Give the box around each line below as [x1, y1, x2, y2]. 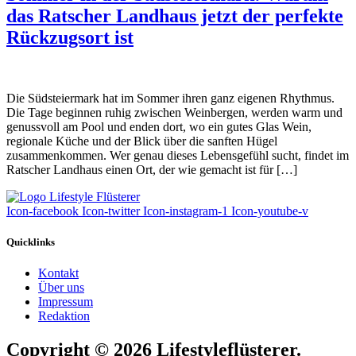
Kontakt [38, 266, 79, 281]
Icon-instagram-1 [143, 203, 228, 218]
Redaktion [38, 309, 90, 323]
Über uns [38, 281, 84, 295]
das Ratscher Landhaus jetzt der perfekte [6, 5, 343, 26]
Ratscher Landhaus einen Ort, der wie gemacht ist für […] [6, 162, 297, 176]
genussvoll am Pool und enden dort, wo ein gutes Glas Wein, [6, 119, 311, 133]
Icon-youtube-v [231, 203, 308, 218]
